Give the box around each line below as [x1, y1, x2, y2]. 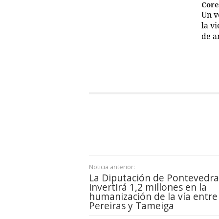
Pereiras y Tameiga [89, 199, 174, 213]
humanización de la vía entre [89, 190, 218, 203]
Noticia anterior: [89, 162, 135, 172]
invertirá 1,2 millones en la [89, 180, 207, 194]
